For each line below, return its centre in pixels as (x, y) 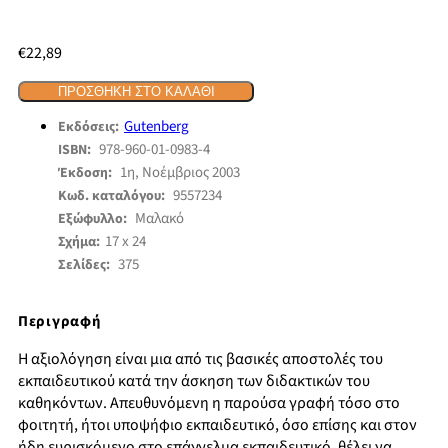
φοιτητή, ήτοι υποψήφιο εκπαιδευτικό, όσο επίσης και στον (217, 425)
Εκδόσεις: (88, 127)
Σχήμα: (79, 242)
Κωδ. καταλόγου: (113, 196)
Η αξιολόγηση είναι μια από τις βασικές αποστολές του (200, 359)
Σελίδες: (85, 265)
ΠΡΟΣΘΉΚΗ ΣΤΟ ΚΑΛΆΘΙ (136, 92)
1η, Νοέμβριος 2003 (180, 173)
